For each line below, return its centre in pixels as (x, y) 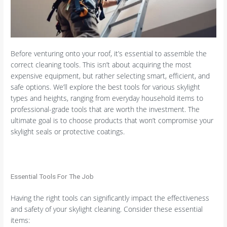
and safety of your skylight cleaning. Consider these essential (107, 209)
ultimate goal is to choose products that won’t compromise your (112, 121)
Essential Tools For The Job (52, 177)
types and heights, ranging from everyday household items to (107, 98)
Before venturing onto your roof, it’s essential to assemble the (109, 54)
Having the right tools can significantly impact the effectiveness (110, 198)
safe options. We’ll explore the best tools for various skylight (106, 87)
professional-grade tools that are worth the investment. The (105, 109)
